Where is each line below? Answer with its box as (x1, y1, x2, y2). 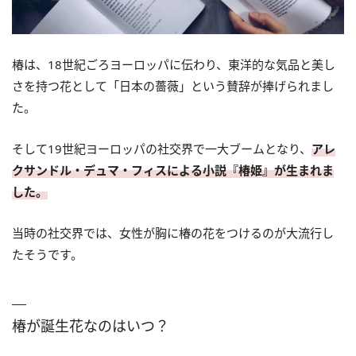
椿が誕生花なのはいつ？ (12, 315, 169, 335)
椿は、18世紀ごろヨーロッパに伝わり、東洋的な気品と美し (12, 56, 335, 72)
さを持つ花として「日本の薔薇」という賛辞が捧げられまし (12, 77, 334, 94)
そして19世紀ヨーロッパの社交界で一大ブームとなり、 (12, 140, 311, 157)
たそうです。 (12, 246, 83, 262)
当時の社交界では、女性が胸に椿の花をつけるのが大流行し (12, 224, 334, 241)
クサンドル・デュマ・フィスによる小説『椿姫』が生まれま (12, 161, 334, 178)
